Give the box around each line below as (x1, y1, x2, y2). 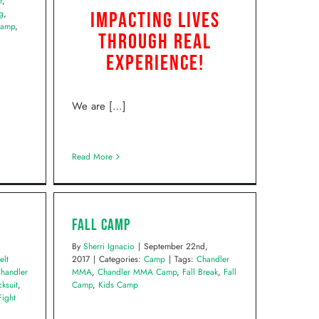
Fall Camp (72, 216, 130, 235)
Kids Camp (98, 278, 138, 291)
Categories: (99, 253, 144, 266)
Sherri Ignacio (83, 240, 135, 253)
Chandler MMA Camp (98, 266, 177, 278)
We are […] (72, 98, 126, 114)
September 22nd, (144, 240, 208, 253)
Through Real (98, 29, 211, 55)
